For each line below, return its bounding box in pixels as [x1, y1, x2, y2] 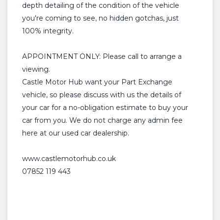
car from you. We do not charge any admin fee [22, 116, 183, 125]
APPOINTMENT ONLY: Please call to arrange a [22, 52, 182, 61]
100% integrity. [22, 27, 74, 35]
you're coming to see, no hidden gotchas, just [22, 14, 179, 23]
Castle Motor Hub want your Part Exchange [22, 78, 172, 86]
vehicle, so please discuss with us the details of [22, 90, 181, 99]
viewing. [22, 65, 50, 74]
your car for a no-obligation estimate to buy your [22, 103, 188, 112]
